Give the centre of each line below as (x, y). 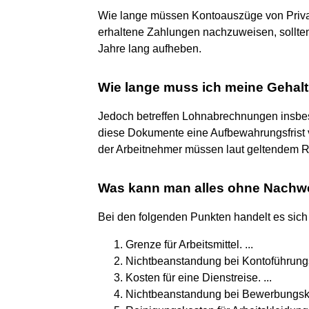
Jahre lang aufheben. (150, 48)
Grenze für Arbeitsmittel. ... (189, 244)
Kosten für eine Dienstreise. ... (199, 277)
